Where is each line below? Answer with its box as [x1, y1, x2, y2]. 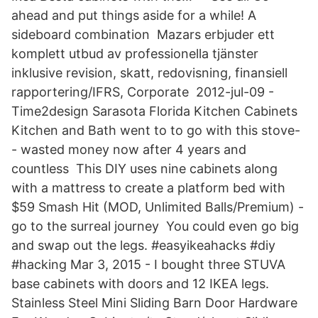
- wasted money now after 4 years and [11, 142, 246, 157]
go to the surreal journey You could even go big [11, 219, 299, 234]
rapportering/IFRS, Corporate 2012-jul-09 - [11, 84, 274, 99]
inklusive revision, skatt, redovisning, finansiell [11, 65, 287, 80]
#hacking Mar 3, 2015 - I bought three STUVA [11, 257, 285, 272]
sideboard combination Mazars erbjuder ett [11, 27, 275, 42]
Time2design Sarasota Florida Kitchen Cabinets [11, 104, 297, 119]
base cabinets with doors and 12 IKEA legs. [11, 276, 269, 291]
